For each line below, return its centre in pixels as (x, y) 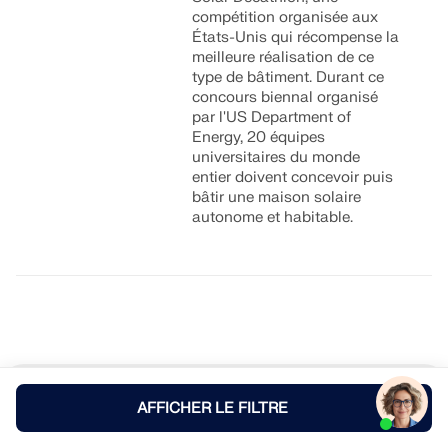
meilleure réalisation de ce (283, 57)
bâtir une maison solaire (277, 197)
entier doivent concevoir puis (293, 177)
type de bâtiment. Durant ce (288, 77)
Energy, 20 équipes (259, 137)
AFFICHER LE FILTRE (212, 408)
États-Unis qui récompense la (296, 37)
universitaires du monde (276, 157)
